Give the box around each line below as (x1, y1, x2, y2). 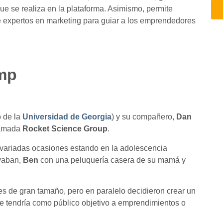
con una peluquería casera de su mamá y (38, 155, 186, 164)
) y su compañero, (111, 112, 176, 121)
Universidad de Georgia (22, 112, 111, 121)
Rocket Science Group (22, 124, 108, 133)
